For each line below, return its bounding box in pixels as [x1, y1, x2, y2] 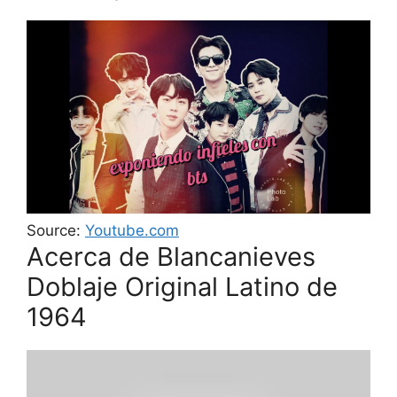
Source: [27, 222, 85, 239]
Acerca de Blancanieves [27, 241, 315, 272]
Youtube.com [85, 222, 179, 239]
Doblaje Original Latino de [27, 271, 338, 302]
